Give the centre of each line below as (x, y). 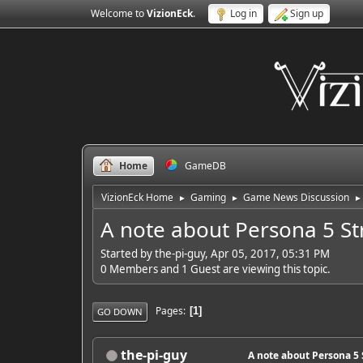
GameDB (205, 166)
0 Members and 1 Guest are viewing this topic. (215, 269)
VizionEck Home (137, 197)
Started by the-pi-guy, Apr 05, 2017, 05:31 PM (215, 253)
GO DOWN (120, 311)
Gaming (208, 197)
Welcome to (118, 13)
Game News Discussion (296, 197)
